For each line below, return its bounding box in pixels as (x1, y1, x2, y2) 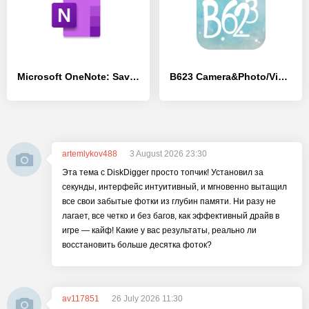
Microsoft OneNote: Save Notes (130, 71, 139, 82)
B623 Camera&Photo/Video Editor (278, 71, 288, 82)
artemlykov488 (62, 149, 117, 159)
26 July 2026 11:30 (112, 294, 183, 303)
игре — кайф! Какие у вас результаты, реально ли (62, 226, 257, 235)
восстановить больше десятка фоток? (62, 240, 212, 250)
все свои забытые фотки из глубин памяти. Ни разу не (62, 197, 276, 206)
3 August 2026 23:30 (130, 149, 207, 159)
